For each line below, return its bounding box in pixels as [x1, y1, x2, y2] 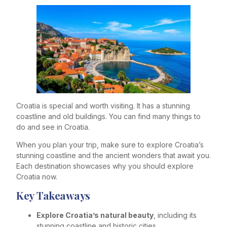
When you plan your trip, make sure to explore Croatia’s [16, 140, 204, 149]
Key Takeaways [16, 188, 90, 203]
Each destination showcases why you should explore [16, 162, 194, 171]
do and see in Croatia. [16, 122, 90, 131]
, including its [154, 211, 197, 220]
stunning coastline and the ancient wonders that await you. [16, 151, 211, 160]
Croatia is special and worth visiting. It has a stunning [16, 101, 190, 110]
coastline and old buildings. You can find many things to [16, 111, 201, 121]
